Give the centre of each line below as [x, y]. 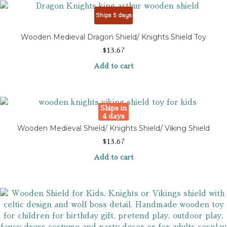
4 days [113, 116]
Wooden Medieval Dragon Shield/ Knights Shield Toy [113, 37]
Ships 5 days [113, 15]
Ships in [113, 108]
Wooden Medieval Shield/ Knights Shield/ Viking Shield [113, 128]
